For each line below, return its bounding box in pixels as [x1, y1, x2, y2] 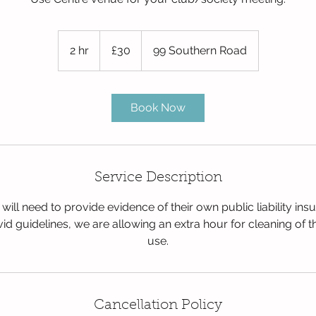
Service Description [94, 171, 222, 185]
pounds [99, 47, 125, 54]
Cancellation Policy [94, 298, 222, 312]
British [99, 39, 120, 47]
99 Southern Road [152, 44, 247, 57]
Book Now [130, 101, 186, 114]
